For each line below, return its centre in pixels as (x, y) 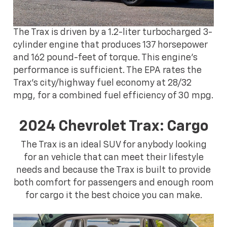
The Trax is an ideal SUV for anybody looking (113, 145)
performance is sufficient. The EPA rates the (108, 70)
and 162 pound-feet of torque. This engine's (106, 58)
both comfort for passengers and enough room (113, 183)
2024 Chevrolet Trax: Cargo (113, 127)
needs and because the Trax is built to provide (113, 171)
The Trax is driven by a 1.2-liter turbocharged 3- (113, 32)
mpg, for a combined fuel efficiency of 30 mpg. (113, 96)
